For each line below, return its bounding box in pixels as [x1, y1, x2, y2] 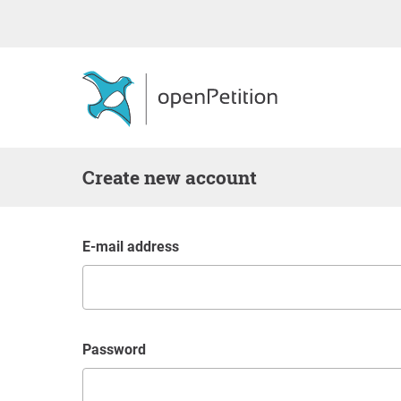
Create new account [95, 165, 257, 190]
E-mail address [90, 238, 179, 255]
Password [91, 341, 146, 358]
